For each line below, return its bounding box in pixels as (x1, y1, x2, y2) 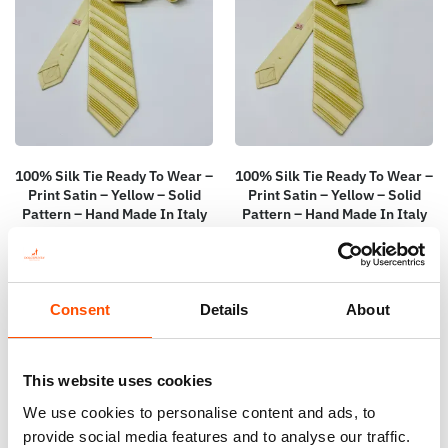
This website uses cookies (23, 372, 213, 389)
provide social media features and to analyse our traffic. (23, 427, 411, 445)
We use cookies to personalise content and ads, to (23, 403, 376, 421)
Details (199, 301, 249, 318)
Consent (50, 301, 110, 318)
